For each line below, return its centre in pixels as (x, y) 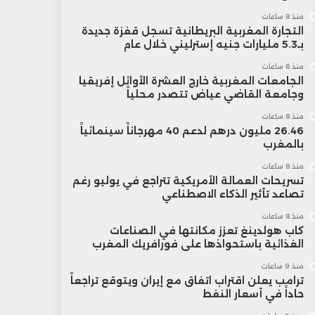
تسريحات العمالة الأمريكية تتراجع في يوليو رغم (188, 181)
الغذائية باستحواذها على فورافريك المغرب (198, 244)
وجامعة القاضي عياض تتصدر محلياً (215, 94)
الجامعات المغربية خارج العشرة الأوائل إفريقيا (191, 81)
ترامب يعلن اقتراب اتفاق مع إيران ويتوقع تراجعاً (187, 281)
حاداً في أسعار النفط (253, 294)
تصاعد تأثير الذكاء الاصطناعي (232, 194)
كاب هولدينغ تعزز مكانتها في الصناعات (206, 231)
